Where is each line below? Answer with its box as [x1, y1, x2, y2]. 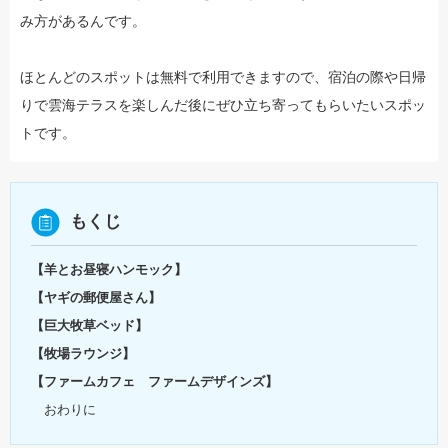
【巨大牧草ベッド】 [31, 317, 148, 333]
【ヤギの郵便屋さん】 [31, 289, 161, 305]
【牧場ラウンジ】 [31, 345, 135, 361]
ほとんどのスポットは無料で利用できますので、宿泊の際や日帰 [20, 68, 426, 85]
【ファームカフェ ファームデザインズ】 [31, 373, 278, 389]
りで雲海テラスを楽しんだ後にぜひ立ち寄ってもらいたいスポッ [20, 96, 426, 113]
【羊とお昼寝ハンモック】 [31, 261, 187, 277]
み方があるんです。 [20, 12, 146, 29]
